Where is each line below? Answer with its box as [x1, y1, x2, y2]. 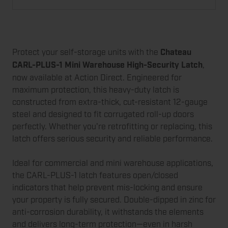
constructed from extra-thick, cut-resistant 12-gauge [12, 97, 208, 107]
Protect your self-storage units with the [12, 47, 160, 58]
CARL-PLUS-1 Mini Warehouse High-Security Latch [12, 60, 203, 71]
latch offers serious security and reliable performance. [12, 134, 213, 144]
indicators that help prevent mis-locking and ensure [12, 183, 203, 193]
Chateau [160, 47, 191, 58]
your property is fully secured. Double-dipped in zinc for [12, 195, 216, 205]
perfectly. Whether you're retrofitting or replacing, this [12, 122, 212, 132]
